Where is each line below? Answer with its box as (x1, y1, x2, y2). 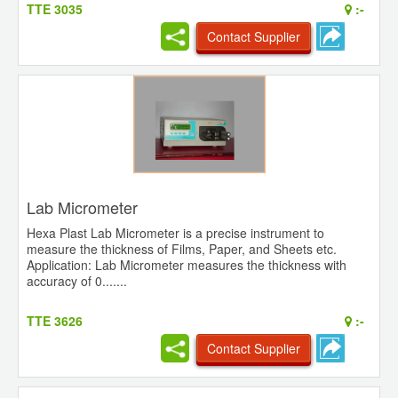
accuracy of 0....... (27, 272, 127, 291)
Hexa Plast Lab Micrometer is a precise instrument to (27, 224, 324, 243)
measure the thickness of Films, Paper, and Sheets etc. (27, 240, 337, 259)
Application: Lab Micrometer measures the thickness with (27, 256, 346, 275)
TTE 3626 (27, 312, 83, 330)
